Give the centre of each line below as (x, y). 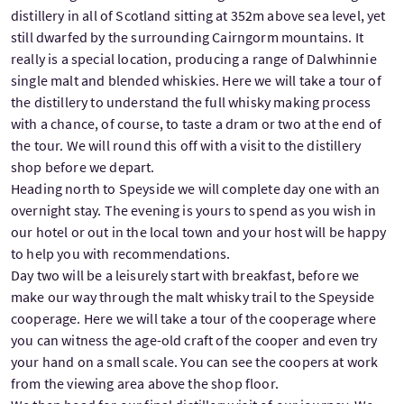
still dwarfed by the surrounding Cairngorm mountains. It (187, 37)
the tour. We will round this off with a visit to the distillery (186, 145)
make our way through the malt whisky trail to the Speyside (193, 296)
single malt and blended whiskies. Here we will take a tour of (196, 80)
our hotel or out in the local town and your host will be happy (198, 231)
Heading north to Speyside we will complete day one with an (196, 188)
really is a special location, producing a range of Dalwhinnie (194, 58)
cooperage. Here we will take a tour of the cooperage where (194, 318)
